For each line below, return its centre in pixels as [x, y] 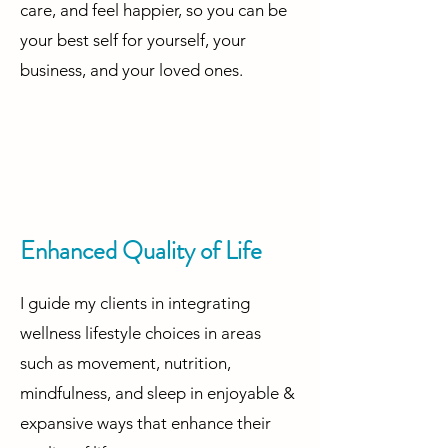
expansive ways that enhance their [145, 423]
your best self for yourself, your [133, 40]
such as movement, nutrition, [125, 363]
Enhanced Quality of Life [141, 251]
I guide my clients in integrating [135, 303]
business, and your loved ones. [131, 70]
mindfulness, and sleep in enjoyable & [157, 393]
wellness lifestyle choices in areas [140, 333]
